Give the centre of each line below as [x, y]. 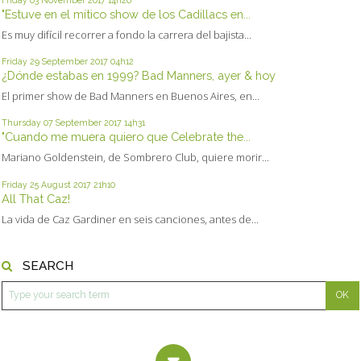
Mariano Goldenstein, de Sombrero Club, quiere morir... [135, 158]
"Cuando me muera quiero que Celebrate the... [126, 137]
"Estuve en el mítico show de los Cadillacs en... [126, 14]
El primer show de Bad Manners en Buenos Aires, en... [131, 96]
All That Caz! [36, 198]
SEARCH [48, 266]
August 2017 [66, 184]
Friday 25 [20, 184]
